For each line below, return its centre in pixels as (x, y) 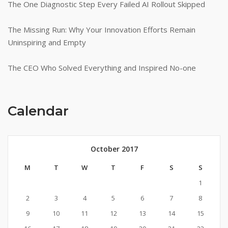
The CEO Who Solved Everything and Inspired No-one (102, 67)
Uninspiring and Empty (47, 42)
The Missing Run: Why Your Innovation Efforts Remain (102, 29)
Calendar (38, 111)
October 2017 (114, 149)
